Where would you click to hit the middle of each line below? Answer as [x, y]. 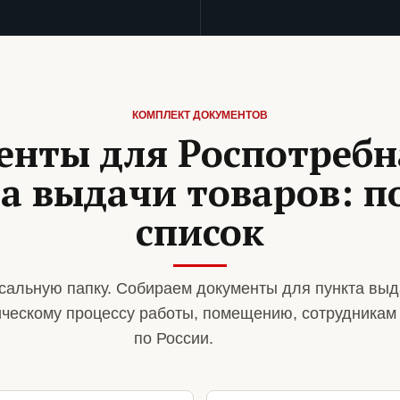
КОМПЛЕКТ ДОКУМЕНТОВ [200, 116]
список [200, 232]
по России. [173, 339]
